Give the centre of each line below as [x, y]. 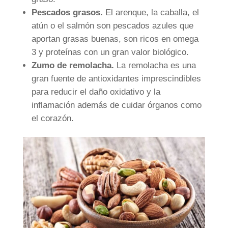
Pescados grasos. [67, 13]
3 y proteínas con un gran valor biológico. [110, 52]
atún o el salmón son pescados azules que [112, 26]
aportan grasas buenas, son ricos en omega [115, 39]
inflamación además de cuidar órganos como [116, 105]
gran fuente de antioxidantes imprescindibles [116, 79]
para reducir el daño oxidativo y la [96, 92]
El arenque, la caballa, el [151, 13]
